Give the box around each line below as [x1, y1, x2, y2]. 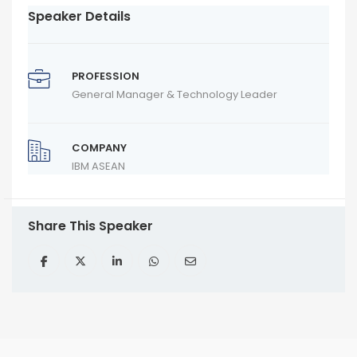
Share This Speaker [28, 217, 153, 236]
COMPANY [71, 140, 127, 156]
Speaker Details [28, 7, 131, 26]
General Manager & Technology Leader [71, 87, 277, 103]
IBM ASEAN [71, 159, 125, 175]
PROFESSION [71, 69, 139, 84]
